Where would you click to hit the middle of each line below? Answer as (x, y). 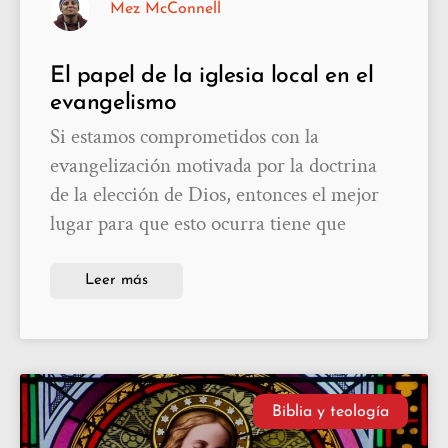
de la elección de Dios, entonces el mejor (214, 195)
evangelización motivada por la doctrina (213, 166)
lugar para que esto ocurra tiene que (198, 224)
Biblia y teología (330, 411)
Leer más (116, 281)
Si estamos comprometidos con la (184, 137)
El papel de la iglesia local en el (212, 77)
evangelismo (113, 104)
